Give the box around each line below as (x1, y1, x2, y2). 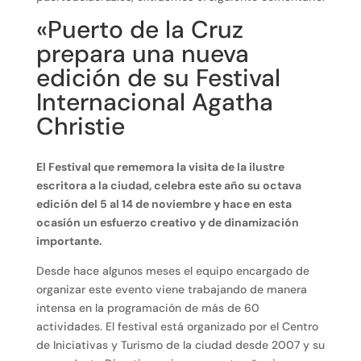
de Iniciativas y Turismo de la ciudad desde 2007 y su (35, 338, 325, 353)
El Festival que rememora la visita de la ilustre (35, 160, 284, 175)
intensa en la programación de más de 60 (35, 301, 259, 316)
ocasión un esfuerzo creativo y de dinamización (35, 215, 299, 230)
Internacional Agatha (35, 86, 273, 118)
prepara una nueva (35, 38, 249, 70)
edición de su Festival (35, 62, 280, 94)
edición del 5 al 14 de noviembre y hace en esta (35, 197, 292, 212)
